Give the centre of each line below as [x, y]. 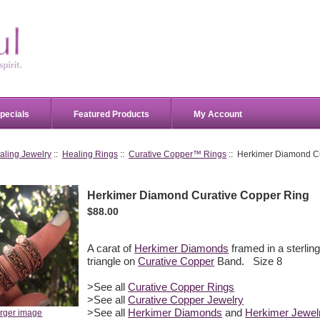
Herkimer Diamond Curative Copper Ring [199, 195]
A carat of [111, 248]
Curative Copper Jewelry [186, 300]
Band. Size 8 [250, 261]
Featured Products [111, 114]
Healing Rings [90, 154]
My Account [218, 114]
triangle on [113, 261]
